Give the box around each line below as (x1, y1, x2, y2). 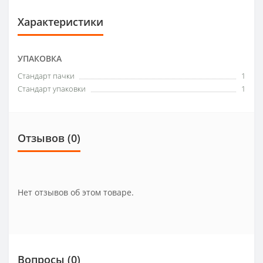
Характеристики (18, 14, 103, 29)
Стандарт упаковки (18, 83, 86, 94)
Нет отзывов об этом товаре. (18, 186, 134, 198)
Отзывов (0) (18, 130, 80, 145)
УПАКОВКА (18, 52, 62, 64)
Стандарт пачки (18, 70, 75, 81)
